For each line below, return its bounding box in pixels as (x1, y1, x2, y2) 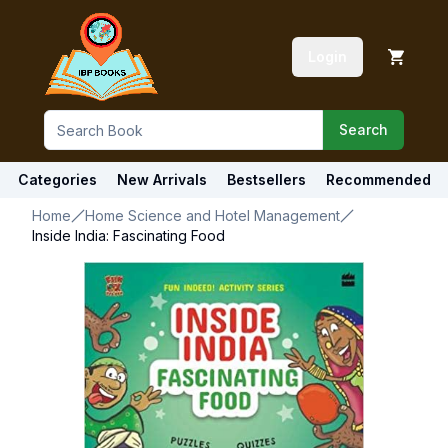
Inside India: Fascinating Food (32, 227, 225, 244)
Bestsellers (226, 171, 306, 188)
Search (339, 121, 388, 138)
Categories (17, 171, 97, 188)
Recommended (325, 171, 431, 188)
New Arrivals (116, 171, 207, 188)
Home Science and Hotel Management (85, 207, 340, 224)
